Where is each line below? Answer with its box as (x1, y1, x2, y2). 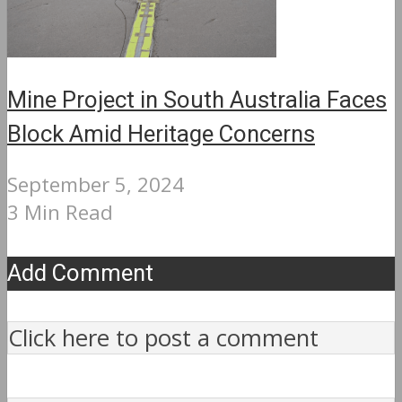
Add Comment (7, 257, 153, 292)
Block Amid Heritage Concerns (7, 118, 315, 153)
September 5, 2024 (7, 170, 184, 199)
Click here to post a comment (8, 322, 319, 354)
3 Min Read (7, 198, 113, 227)
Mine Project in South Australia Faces (7, 83, 387, 118)
